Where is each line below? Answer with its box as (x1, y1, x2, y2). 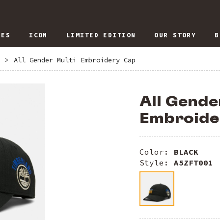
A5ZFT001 (174, 158, 213, 168)
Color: (139, 147, 174, 157)
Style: (139, 158, 174, 168)
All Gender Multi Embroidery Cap (14, 55, 136, 64)
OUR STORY (154, 31, 196, 39)
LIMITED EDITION (66, 31, 136, 39)
